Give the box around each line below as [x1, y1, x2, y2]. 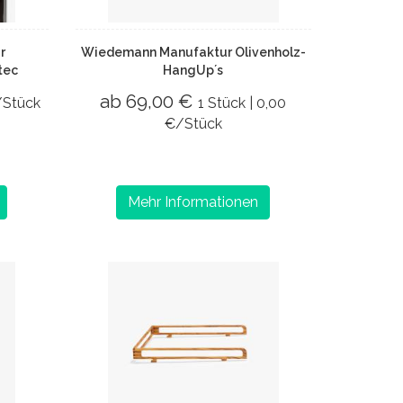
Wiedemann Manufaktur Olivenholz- [80, 45, 306, 59]
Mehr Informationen [128, 193, 259, 210]
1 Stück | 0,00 [198, 94, 287, 112]
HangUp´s [163, 63, 224, 77]
